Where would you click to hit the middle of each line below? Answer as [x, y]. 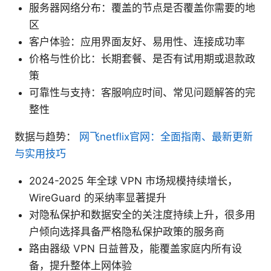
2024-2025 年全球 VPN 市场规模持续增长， [133, 181]
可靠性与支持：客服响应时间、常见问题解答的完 [142, 93]
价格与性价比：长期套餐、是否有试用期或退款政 [142, 59]
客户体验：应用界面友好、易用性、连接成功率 [137, 42]
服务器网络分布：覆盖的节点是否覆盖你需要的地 [142, 8]
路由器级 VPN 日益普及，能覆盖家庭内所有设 [135, 249]
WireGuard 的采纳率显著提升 [98, 198]
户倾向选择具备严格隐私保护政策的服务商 [127, 232]
